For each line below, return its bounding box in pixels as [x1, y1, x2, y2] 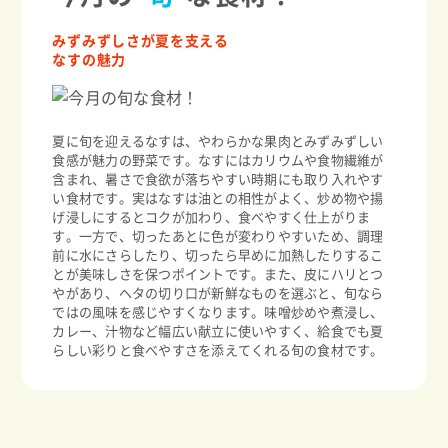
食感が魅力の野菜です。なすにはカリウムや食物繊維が [52, 153, 384, 168]
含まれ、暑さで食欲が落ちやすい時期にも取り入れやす [52, 172, 384, 187]
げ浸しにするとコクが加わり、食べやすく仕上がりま [52, 210, 371, 225]
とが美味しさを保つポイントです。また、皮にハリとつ [52, 267, 384, 282]
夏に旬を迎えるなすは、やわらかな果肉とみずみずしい [52, 134, 384, 149]
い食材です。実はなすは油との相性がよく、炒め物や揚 [52, 191, 384, 206]
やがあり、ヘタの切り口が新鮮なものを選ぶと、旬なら [52, 286, 384, 301]
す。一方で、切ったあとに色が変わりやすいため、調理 [52, 229, 384, 244]
